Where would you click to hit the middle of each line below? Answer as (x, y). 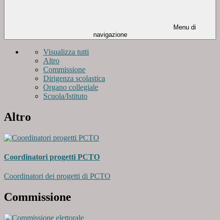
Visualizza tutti (66, 52)
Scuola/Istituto (65, 96)
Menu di (184, 27)
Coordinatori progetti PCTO (52, 157)
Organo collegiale (71, 87)
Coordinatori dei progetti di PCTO (57, 176)
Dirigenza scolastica (74, 79)
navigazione (110, 35)
